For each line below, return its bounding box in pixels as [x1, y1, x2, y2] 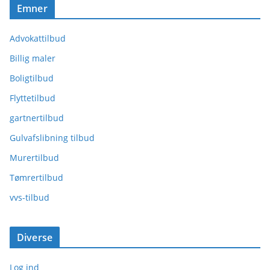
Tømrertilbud [10, 172, 63, 183]
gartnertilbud [10, 112, 64, 124]
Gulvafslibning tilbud [10, 132, 95, 143]
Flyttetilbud [10, 92, 55, 104]
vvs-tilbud [10, 192, 49, 203]
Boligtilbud [10, 72, 54, 84]
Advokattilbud [10, 33, 66, 44]
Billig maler [10, 52, 55, 64]
